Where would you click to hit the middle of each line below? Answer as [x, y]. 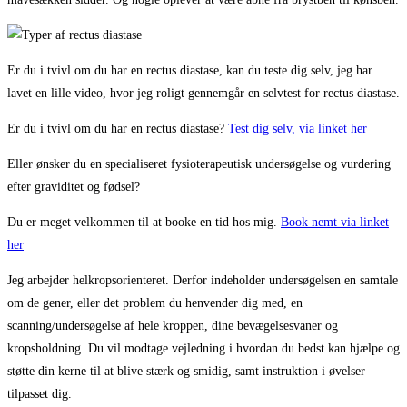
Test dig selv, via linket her [298, 128]
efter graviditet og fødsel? [74, 186]
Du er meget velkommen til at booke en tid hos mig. [144, 222]
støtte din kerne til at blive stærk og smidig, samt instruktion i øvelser [186, 371]
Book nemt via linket [335, 222]
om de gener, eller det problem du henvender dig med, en [155, 303]
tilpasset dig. [40, 393]
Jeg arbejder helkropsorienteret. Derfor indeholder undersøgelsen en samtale [203, 280]
